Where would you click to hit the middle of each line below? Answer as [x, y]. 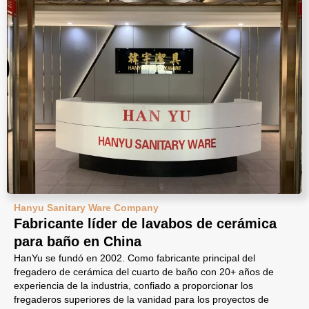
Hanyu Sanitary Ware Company [86, 208]
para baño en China [78, 241]
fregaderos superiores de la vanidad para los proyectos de [141, 299]
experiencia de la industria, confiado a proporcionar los [133, 286]
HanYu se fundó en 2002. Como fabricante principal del [134, 258]
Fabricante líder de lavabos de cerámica [145, 223]
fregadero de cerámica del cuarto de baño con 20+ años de [144, 272]
